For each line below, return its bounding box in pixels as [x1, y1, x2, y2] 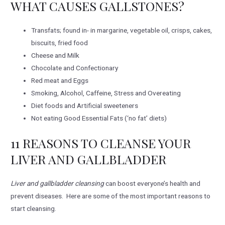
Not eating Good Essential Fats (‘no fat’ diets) [31, 114, 167, 123]
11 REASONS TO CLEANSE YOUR [11, 134, 191, 151]
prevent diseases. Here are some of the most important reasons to [11, 191, 211, 200]
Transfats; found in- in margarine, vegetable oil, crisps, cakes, [31, 26, 212, 35]
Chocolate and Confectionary [31, 64, 119, 72]
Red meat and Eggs [31, 76, 89, 85]
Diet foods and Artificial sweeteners [31, 101, 139, 110]
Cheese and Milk [31, 51, 80, 60]
